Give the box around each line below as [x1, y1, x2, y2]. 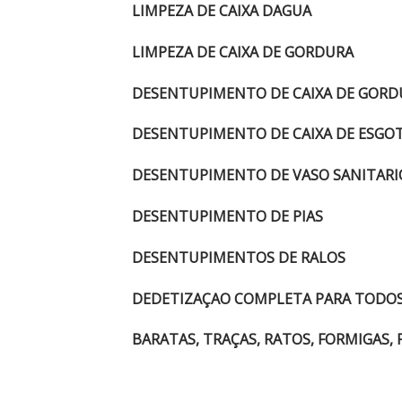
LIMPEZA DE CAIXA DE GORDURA [132, 41, 354, 62]
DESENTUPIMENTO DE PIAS [132, 205, 323, 226]
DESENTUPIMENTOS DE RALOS [132, 247, 345, 267]
